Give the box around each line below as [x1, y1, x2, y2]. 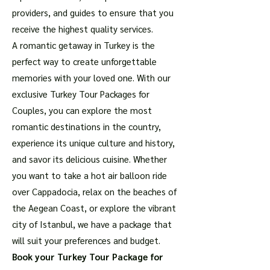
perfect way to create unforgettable [12, 55, 157, 67]
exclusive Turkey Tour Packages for [12, 88, 149, 99]
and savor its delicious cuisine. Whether [12, 153, 167, 165]
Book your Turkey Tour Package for [12, 251, 163, 262]
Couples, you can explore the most [12, 104, 152, 116]
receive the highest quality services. [12, 23, 153, 34]
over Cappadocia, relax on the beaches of [12, 186, 177, 197]
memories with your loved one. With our [12, 72, 171, 83]
